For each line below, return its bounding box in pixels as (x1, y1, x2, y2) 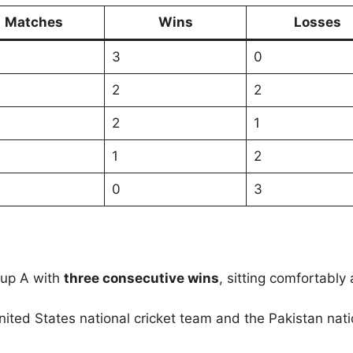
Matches (4, 13, 63, 30)
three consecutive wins (64, 270, 219, 287)
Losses (294, 13, 341, 30)
